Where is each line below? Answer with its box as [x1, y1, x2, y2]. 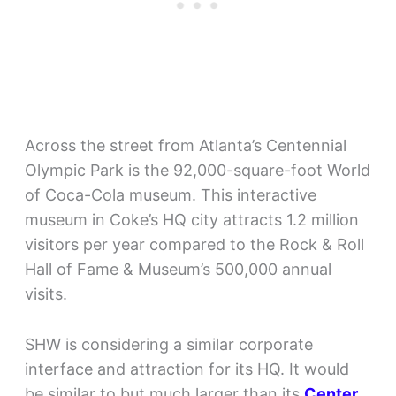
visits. [24, 285, 67, 304]
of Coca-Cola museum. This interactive [24, 186, 316, 205]
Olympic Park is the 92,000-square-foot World [24, 161, 370, 180]
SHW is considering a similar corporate [24, 334, 313, 354]
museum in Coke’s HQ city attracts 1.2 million [24, 210, 359, 230]
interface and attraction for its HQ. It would [24, 359, 349, 378]
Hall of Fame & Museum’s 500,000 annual [24, 260, 331, 279]
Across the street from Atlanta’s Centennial [24, 136, 346, 156]
